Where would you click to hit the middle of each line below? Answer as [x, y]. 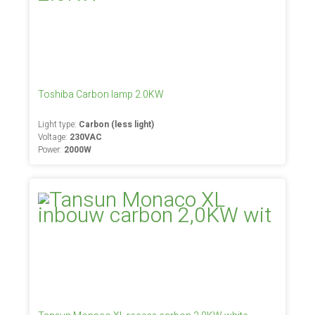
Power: [51, 150]
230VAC [86, 137]
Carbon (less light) [117, 124]
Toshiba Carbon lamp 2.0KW [101, 95]
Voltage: [54, 137]
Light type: [59, 124]
